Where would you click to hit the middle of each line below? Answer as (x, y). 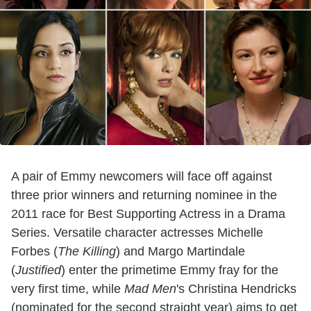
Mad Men (150, 288)
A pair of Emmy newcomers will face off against (142, 176)
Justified (38, 270)
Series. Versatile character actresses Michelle (137, 232)
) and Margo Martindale (180, 251)
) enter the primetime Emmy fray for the (170, 270)
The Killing (87, 251)
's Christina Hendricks (236, 288)
